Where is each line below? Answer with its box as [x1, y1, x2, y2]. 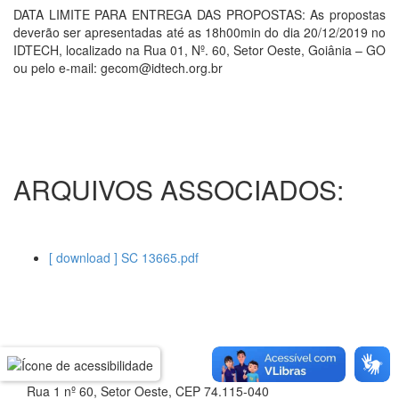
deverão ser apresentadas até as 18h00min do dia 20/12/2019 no [13, 23, 386, 41]
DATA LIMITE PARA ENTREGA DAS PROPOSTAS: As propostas [13, 5, 386, 23]
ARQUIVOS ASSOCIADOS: [13, 170, 344, 208]
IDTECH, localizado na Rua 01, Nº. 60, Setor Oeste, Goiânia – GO [13, 41, 386, 59]
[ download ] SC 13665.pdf [49, 248, 199, 266]
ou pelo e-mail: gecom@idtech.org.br [13, 59, 223, 77]
